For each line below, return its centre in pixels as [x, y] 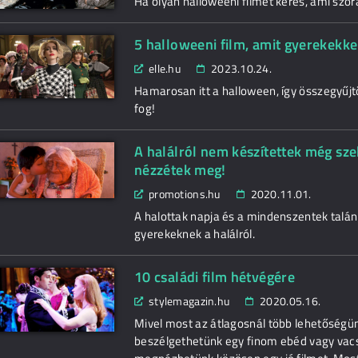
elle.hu [165, 69]
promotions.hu [185, 194]
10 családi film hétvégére [215, 277]
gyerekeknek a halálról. [195, 234]
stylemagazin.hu [189, 301]
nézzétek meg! [180, 170]
